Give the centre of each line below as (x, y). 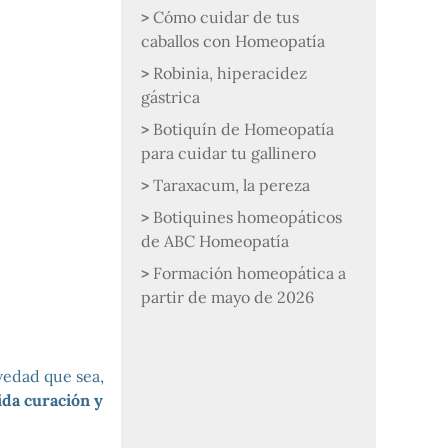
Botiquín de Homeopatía (244, 129)
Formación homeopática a (250, 273)
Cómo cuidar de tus (226, 17)
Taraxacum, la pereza (232, 185)
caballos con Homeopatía (233, 41)
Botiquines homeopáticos (248, 217)
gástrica (171, 97)
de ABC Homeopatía (215, 241)
